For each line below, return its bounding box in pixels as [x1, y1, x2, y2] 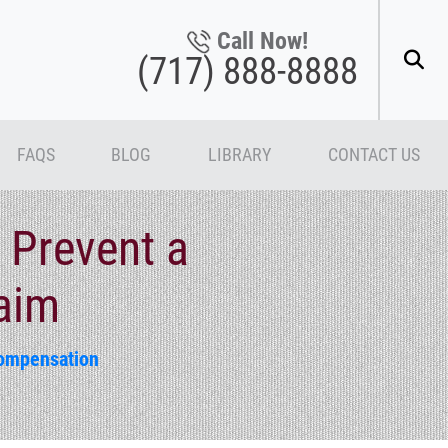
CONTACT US [327, 144, 420, 165]
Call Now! [217, 26, 308, 55]
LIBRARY [207, 144, 271, 165]
